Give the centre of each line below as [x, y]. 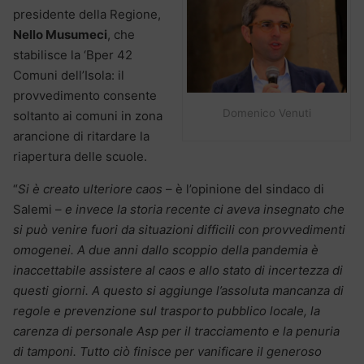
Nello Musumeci [60, 34]
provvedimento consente [85, 95]
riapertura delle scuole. [80, 156]
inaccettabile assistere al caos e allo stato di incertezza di [178, 270]
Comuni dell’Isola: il [69, 75]
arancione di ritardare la [81, 136]
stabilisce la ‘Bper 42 [73, 54]
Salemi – [37, 209]
